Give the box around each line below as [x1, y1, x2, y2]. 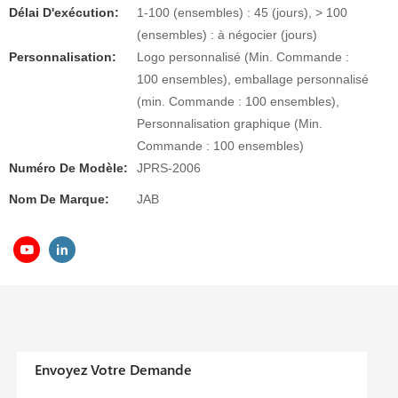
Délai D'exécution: [9, 5, 119, 20]
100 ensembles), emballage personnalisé [137, 72, 369, 86]
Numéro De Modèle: [9, 161, 128, 175]
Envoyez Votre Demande [35, 360, 193, 379]
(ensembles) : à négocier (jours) [137, 28, 317, 42]
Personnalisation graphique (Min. [137, 116, 322, 131]
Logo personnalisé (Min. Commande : [137, 50, 349, 64]
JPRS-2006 [137, 161, 201, 175]
